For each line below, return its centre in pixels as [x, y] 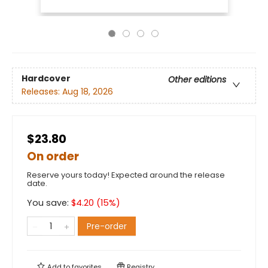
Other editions [197, 80]
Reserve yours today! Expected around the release [126, 175]
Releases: [42, 92]
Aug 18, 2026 [88, 92]
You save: [49, 203]
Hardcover [46, 79]
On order [53, 156]
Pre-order [107, 226]
